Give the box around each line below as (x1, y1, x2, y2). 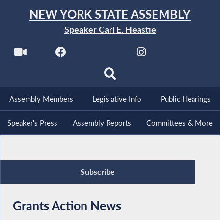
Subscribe (81, 167, 115, 177)
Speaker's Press (7, 118, 58, 128)
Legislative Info (92, 94, 141, 104)
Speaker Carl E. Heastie (64, 24, 156, 35)
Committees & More (146, 118, 213, 128)
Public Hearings (160, 94, 211, 104)
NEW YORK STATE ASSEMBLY (29, 7, 191, 22)
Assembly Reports (73, 118, 131, 128)
